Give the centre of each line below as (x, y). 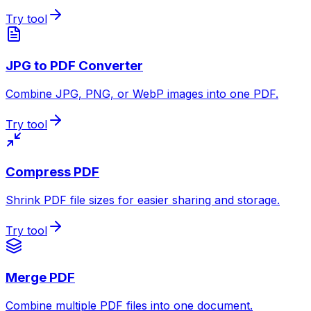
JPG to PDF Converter (74, 66)
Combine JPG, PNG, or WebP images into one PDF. (142, 94)
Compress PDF (52, 171)
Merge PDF (40, 278)
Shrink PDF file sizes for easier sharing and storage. (143, 200)
